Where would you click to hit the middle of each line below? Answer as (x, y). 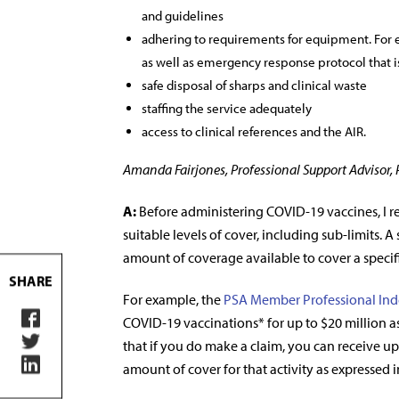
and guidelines (184, 16)
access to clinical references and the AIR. (255, 131)
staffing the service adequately (227, 108)
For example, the (173, 299)
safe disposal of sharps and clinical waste (254, 85)
